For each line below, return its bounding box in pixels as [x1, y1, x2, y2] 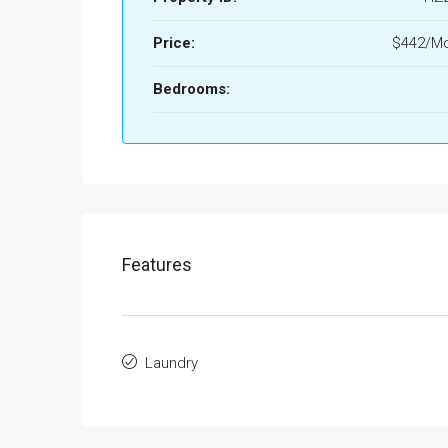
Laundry [145, 354, 198, 373]
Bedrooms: [153, 80, 230, 99]
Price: [153, 34, 195, 53]
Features [122, 254, 192, 276]
